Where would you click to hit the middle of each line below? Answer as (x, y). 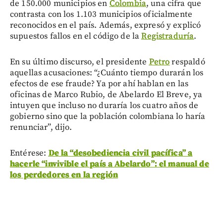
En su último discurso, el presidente (80, 62)
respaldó (187, 62)
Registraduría (168, 36)
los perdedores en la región (64, 175)
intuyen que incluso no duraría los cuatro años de (104, 105)
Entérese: (29, 153)
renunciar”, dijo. (41, 127)
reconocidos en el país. (54, 25)
